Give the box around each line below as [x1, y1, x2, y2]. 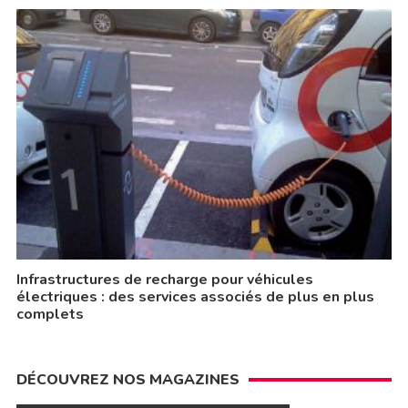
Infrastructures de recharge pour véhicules [15, 269, 313, 290]
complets [15, 303, 84, 324]
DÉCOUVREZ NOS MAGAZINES [15, 369, 240, 390]
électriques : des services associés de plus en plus [15, 286, 374, 307]
